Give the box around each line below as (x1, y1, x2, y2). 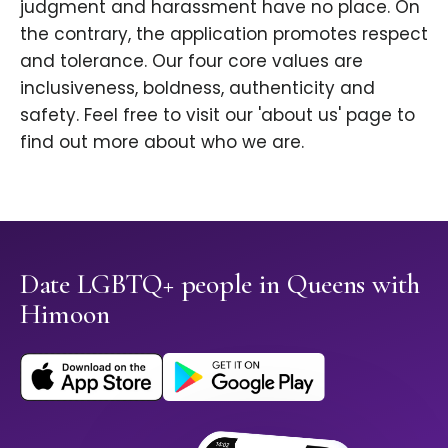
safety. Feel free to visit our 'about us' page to (20, 103, 415, 128)
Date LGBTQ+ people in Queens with (20, 267, 420, 302)
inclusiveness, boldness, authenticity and (20, 76, 375, 101)
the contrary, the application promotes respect (20, 22, 428, 47)
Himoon (20, 297, 110, 332)
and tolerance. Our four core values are (20, 49, 363, 74)
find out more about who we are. (20, 130, 304, 155)
